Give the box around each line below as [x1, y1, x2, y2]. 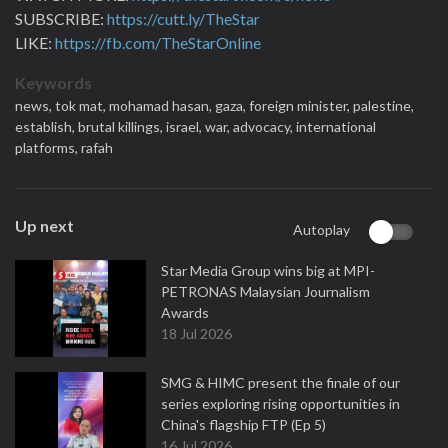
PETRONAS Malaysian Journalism [161, 283, 370, 300]
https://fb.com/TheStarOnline [55, 33, 261, 52]
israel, [166, 118, 205, 135]
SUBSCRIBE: [15, 9, 107, 28]
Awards [161, 304, 209, 321]
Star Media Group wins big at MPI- [161, 262, 375, 279]
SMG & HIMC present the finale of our [161, 374, 400, 391]
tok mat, [55, 97, 109, 114]
